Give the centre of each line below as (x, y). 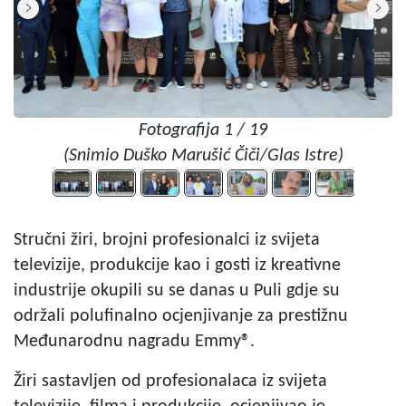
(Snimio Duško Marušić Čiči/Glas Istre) (203, 155)
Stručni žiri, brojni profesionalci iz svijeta (167, 240)
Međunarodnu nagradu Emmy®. (134, 342)
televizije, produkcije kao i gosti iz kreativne (177, 266)
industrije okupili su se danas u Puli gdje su (177, 291)
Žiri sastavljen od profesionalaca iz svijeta (170, 382)
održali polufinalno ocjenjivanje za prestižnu (181, 316)
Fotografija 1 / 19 (203, 130)
